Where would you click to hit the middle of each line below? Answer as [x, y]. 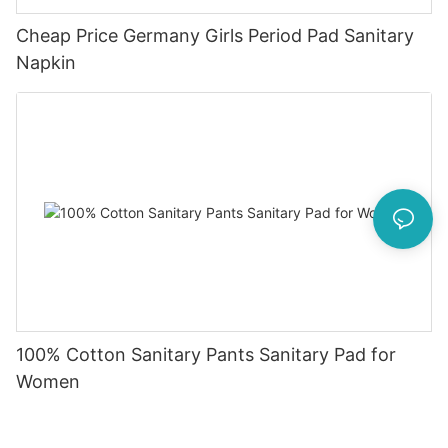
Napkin [46, 63]
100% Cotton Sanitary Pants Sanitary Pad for [206, 355]
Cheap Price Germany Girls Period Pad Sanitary [215, 36]
